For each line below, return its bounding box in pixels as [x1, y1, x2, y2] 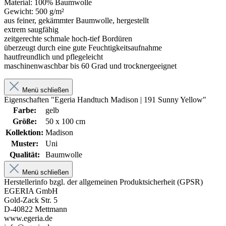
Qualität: [9, 150, 40, 159]
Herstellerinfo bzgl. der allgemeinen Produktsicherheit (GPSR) [4, 178, 203, 187]
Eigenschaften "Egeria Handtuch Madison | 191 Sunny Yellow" [4, 95, 206, 104]
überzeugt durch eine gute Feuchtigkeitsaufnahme [4, 43, 162, 52]
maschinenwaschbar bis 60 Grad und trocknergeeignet [4, 62, 177, 71]
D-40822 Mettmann [4, 205, 67, 214]
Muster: [11, 139, 38, 148]
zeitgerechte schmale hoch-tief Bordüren [4, 34, 132, 43]
